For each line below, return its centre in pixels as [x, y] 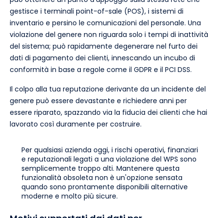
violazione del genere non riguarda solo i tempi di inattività [109, 35]
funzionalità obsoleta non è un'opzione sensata [102, 178]
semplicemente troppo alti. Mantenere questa [100, 169]
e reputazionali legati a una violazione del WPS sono [109, 159]
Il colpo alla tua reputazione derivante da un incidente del [108, 89]
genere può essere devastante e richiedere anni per [98, 101]
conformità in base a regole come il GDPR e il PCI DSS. [101, 70]
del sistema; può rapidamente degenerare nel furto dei [104, 46]
